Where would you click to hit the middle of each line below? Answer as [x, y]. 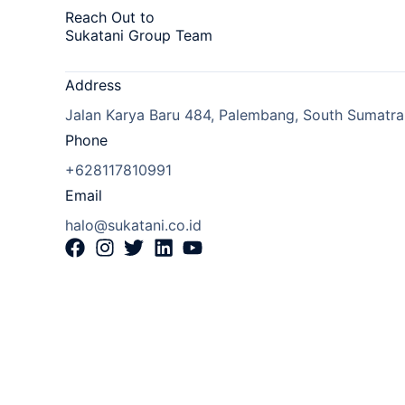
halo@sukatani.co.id [133, 225]
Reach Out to [110, 17]
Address [93, 85]
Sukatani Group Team [139, 35]
